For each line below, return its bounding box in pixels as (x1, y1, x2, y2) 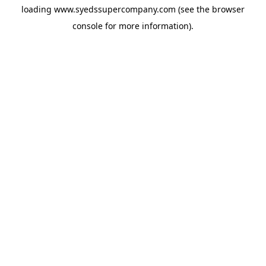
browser (212, 4, 245, 15)
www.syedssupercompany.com (54, 4, 176, 15)
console (72, 20, 103, 31)
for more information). (103, 20, 194, 31)
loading (21, 4, 54, 15)
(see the (176, 4, 210, 15)
